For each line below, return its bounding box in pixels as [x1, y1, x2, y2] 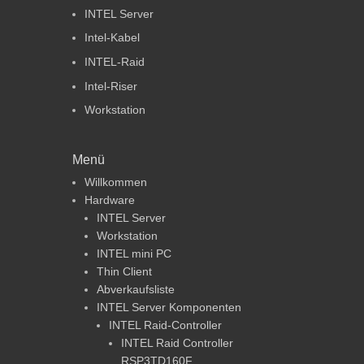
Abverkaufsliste [97, 283, 175, 297]
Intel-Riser [84, 79, 137, 93]
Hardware [84, 193, 135, 207]
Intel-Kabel [84, 31, 140, 45]
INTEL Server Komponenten [97, 301, 241, 314]
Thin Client [97, 265, 152, 279]
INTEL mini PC [97, 247, 171, 261]
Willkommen [84, 175, 147, 189]
